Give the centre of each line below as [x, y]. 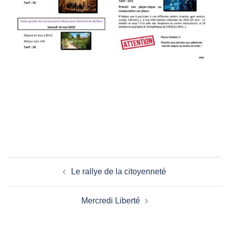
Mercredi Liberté [110, 201]
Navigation [39, 164]
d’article [31, 178]
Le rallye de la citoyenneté [119, 172]
